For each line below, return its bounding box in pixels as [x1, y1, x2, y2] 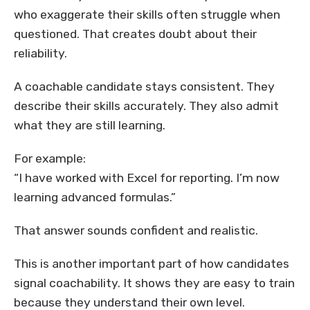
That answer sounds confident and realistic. [14, 224, 258, 238]
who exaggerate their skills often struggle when [14, 8, 280, 22]
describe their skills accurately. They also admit [14, 99, 279, 113]
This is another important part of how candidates [14, 257, 289, 271]
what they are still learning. [14, 118, 165, 133]
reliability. [14, 46, 67, 61]
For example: [14, 152, 86, 166]
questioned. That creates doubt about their [14, 27, 257, 42]
